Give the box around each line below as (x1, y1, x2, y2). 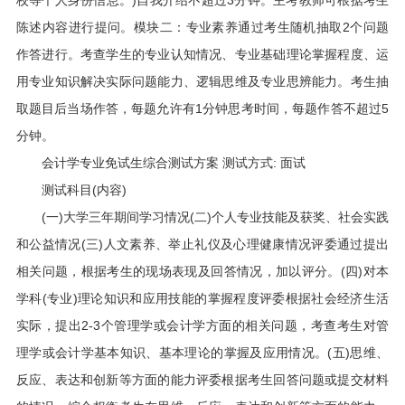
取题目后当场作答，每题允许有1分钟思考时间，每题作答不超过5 (15, 101, 390, 116)
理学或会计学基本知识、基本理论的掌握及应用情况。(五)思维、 (15, 345, 390, 360)
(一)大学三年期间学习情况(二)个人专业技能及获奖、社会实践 (15, 210, 390, 224)
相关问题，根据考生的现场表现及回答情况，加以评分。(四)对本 (15, 264, 390, 278)
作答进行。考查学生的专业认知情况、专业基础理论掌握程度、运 (15, 47, 390, 61)
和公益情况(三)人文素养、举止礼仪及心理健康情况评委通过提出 (15, 237, 390, 251)
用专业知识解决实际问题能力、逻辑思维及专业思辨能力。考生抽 (15, 74, 390, 89)
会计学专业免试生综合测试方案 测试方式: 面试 (15, 155, 306, 170)
